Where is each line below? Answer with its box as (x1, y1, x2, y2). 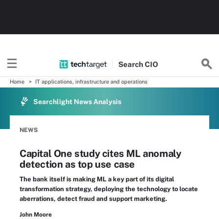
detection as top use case (20, 158, 135, 170)
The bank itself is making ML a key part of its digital (20, 175, 174, 183)
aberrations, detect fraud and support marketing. (20, 195, 167, 202)
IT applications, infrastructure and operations (35, 79, 148, 85)
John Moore (20, 211, 52, 218)
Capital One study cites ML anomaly (20, 148, 181, 159)
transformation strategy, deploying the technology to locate (20, 185, 198, 193)
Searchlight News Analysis (33, 98, 121, 106)
